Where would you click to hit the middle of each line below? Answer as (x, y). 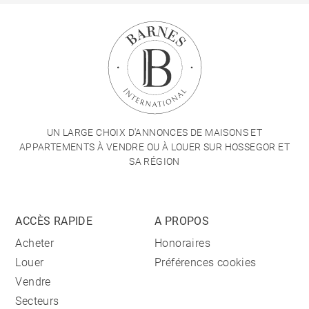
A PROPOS (182, 221)
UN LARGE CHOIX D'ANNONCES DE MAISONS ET (154, 133)
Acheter (35, 243)
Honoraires (182, 243)
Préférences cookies (206, 263)
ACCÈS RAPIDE (54, 221)
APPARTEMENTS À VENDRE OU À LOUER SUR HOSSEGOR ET (154, 147)
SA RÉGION (154, 162)
